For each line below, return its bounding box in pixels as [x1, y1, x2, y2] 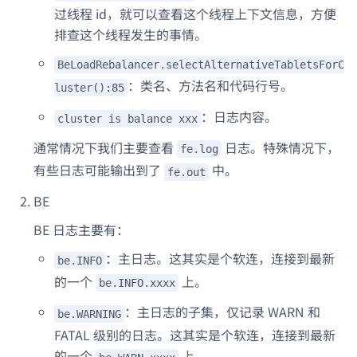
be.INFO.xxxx [99, 277, 175, 290]
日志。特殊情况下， [222, 137, 339, 157]
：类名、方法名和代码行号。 [127, 76, 293, 96]
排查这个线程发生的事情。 [54, 24, 207, 44]
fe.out [167, 166, 206, 179]
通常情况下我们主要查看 [33, 137, 177, 157]
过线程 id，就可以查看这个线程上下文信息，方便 [54, 3, 336, 23]
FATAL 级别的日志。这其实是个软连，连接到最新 [54, 325, 335, 345]
